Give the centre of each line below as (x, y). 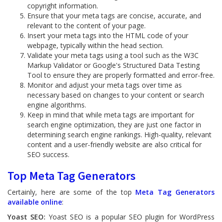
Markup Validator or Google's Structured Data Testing (113, 65)
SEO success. (48, 154)
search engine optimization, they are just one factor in (114, 125)
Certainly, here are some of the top (72, 192)
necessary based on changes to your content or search (116, 95)
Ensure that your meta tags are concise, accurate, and (114, 16)
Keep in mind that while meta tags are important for (111, 115)
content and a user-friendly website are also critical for (114, 144)
